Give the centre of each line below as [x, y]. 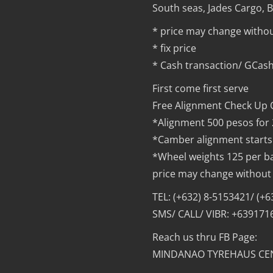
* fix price [175, 48]
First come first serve [201, 89]
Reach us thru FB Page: [205, 237]
